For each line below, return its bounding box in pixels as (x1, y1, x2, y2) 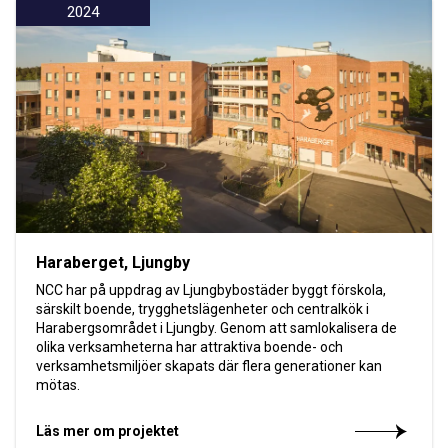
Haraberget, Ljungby (36, 253, 190, 273)
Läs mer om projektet (36, 423, 179, 440)
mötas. (36, 377, 80, 394)
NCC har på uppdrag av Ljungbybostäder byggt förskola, (36, 282, 386, 299)
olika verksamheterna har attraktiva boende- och (36, 339, 343, 356)
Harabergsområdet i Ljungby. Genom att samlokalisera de (36, 320, 397, 337)
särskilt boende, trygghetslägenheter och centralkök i (36, 301, 369, 318)
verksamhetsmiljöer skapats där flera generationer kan (36, 358, 382, 375)
